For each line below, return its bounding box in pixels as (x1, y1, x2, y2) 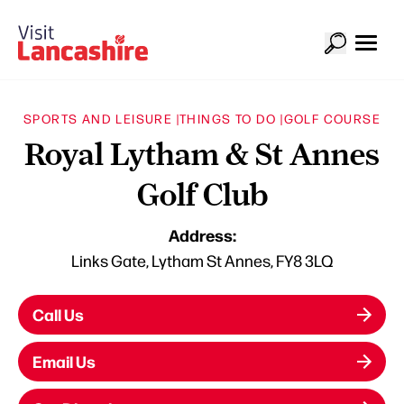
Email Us (32, 349, 96, 372)
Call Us (32, 302, 84, 326)
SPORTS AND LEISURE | (23, 109, 179, 126)
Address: (168, 223, 236, 246)
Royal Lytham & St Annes (24, 135, 380, 172)
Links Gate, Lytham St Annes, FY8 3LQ (71, 249, 333, 271)
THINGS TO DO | (179, 109, 284, 126)
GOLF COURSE (283, 109, 381, 126)
